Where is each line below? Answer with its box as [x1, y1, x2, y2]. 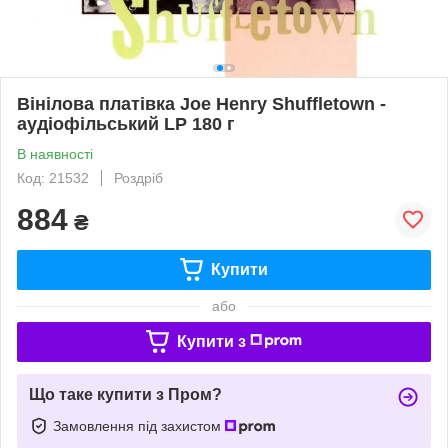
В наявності [17, 145, 93, 162]
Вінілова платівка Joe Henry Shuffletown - [17, 93, 386, 114]
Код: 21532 [17, 169, 89, 186]
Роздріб [114, 169, 163, 186]
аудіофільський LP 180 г [17, 113, 235, 134]
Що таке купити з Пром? [29, 385, 222, 403]
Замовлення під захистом [53, 417, 225, 434]
